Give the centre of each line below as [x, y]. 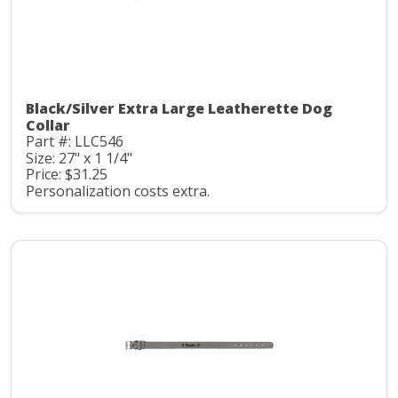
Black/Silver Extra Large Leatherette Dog [179, 109]
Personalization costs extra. [118, 191]
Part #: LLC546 [75, 142]
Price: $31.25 [67, 175]
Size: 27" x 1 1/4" [79, 158]
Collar [48, 126]
